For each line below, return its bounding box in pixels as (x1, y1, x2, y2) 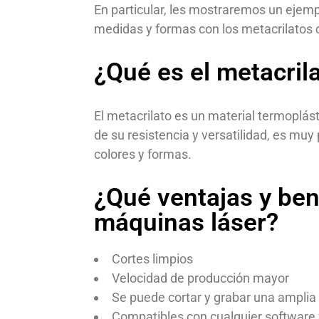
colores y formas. (94, 147, 192, 162)
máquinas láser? (94, 208, 278, 237)
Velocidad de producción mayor (112, 271, 289, 286)
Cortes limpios (112, 251, 193, 266)
